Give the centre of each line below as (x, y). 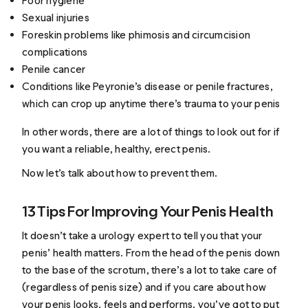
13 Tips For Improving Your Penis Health (148, 211)
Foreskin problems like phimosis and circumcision (136, 34)
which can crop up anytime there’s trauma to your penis (151, 103)
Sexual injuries (56, 17)
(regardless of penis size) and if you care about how (144, 287)
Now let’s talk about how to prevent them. (120, 173)
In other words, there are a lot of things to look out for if (151, 131)
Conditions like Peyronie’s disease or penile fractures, (147, 86)
